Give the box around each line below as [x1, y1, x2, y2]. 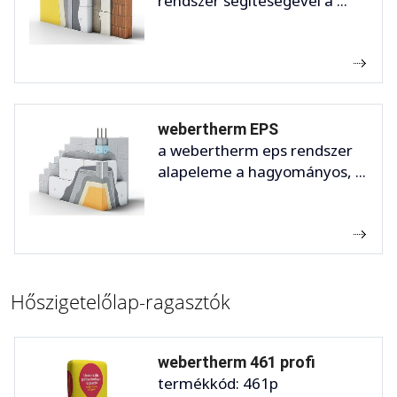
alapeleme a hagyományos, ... [158, 160, 366, 182]
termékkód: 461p [158, 372, 278, 393]
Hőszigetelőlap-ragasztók [11, 287, 230, 315]
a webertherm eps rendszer [158, 139, 353, 160]
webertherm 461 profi [158, 352, 315, 371]
